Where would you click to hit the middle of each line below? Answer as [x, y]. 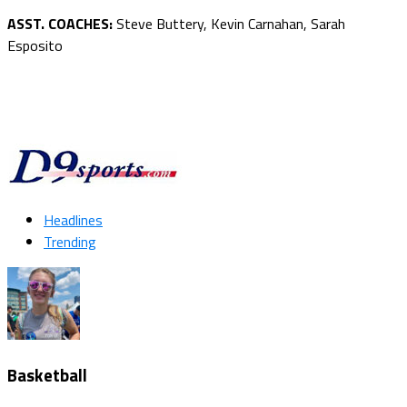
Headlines [73, 220]
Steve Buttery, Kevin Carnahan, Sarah [229, 24]
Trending [70, 242]
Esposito [35, 45]
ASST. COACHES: [60, 24]
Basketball [47, 375]
